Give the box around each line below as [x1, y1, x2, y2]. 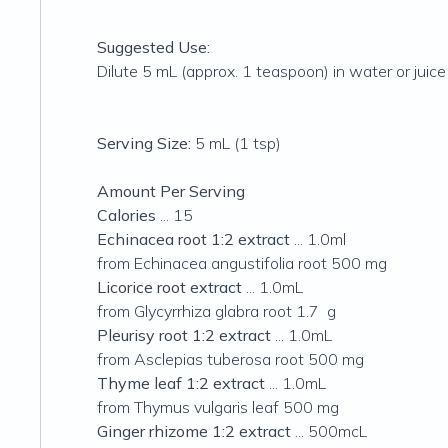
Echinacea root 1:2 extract [97, 229, 290, 249]
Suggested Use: [97, 37, 210, 57]
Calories [97, 205, 156, 225]
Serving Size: [97, 133, 191, 153]
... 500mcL [291, 421, 367, 441]
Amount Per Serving [97, 181, 245, 201]
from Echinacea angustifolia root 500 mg [97, 253, 387, 273]
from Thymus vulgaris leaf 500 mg [97, 397, 339, 417]
